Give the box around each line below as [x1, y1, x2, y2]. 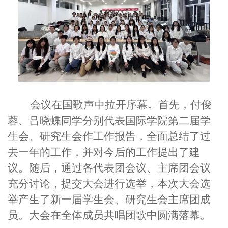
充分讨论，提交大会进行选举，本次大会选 [8, 177, 211, 190]
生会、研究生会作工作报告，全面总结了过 [8, 130, 211, 142]
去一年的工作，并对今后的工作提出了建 [8, 146, 200, 158]
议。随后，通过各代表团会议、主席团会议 [8, 161, 211, 174]
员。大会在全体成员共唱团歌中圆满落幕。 [8, 209, 211, 221]
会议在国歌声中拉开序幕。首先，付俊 [30, 98, 212, 111]
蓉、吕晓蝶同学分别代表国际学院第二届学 [8, 114, 211, 127]
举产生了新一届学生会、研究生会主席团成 [8, 193, 211, 206]
